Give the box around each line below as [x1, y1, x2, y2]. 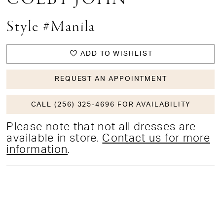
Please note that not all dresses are [6, 121, 196, 132]
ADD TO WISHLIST [80, 50, 153, 58]
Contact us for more [102, 133, 210, 144]
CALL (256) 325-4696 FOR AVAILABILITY [31, 100, 191, 108]
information [6, 144, 68, 155]
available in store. [6, 133, 103, 144]
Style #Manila [6, 17, 96, 38]
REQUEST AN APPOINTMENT [54, 75, 167, 83]
